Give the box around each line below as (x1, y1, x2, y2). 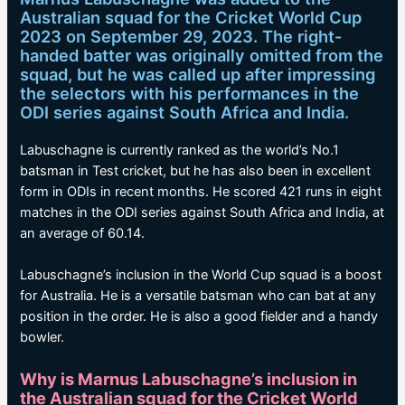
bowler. (20, 329, 65, 346)
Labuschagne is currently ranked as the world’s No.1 (20, 142, 340, 159)
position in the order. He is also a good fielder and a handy (20, 308, 379, 325)
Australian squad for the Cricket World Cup (20, 7, 363, 28)
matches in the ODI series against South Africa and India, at (20, 204, 385, 221)
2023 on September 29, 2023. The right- (20, 26, 343, 47)
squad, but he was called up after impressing (20, 64, 376, 85)
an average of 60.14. (20, 225, 146, 242)
